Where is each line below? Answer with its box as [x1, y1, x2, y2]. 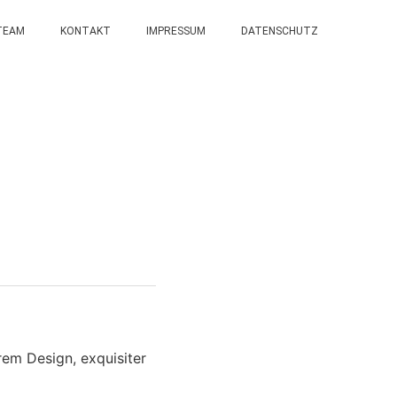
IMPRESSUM [145, 25, 206, 37]
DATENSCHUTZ [240, 25, 318, 37]
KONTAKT [59, 25, 111, 37]
